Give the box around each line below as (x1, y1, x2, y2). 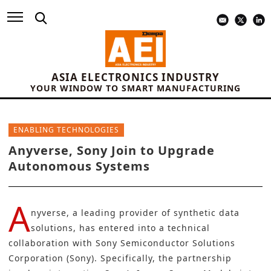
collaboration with (8, 237, 96, 249)
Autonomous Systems (8, 158, 150, 175)
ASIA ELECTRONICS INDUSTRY (51, 70, 220, 85)
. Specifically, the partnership (94, 252, 232, 264)
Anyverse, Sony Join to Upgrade (8, 142, 215, 159)
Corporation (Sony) (8, 252, 94, 264)
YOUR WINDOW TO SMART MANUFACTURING (30, 82, 241, 94)
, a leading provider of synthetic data (67, 207, 240, 219)
